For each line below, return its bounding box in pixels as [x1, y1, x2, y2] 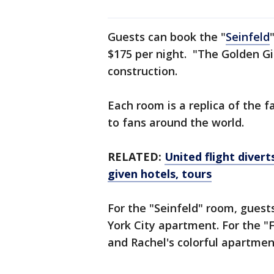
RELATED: [108, 149, 165, 165]
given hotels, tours [108, 166, 212, 182]
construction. [108, 64, 177, 79]
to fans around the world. [108, 115, 244, 130]
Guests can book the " [108, 29, 226, 45]
